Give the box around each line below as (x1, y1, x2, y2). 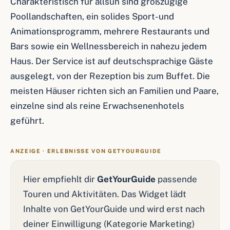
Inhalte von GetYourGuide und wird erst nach (23, 204, 205, 214)
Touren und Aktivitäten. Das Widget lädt (23, 189, 186, 199)
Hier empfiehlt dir (23, 174, 97, 184)
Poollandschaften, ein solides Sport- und (10, 11, 174, 22)
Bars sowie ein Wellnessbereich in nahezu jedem (10, 41, 207, 51)
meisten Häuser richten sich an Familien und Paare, (10, 86, 219, 96)
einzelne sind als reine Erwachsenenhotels (10, 101, 184, 111)
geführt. (10, 116, 44, 126)
